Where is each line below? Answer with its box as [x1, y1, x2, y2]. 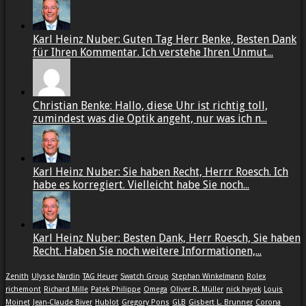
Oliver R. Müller [170, 285, 223, 294]
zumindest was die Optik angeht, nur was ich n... [33, 112, 267, 126]
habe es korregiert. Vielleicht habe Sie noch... [33, 178, 249, 192]
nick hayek [226, 285, 261, 294]
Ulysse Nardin [31, 272, 80, 281]
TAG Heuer [83, 272, 117, 281]
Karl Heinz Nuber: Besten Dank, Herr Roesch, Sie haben [33, 232, 301, 245]
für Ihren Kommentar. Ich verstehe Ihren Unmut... [33, 46, 273, 59]
